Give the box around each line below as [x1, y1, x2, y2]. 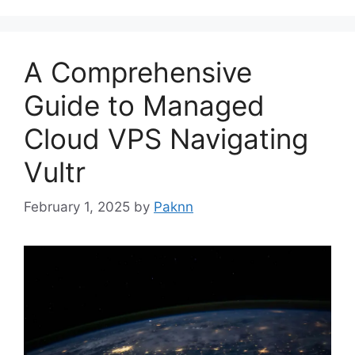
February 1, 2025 [24, 199, 130, 216]
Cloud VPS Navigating [24, 121, 308, 155]
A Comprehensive [24, 55, 252, 89]
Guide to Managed [24, 88, 265, 122]
